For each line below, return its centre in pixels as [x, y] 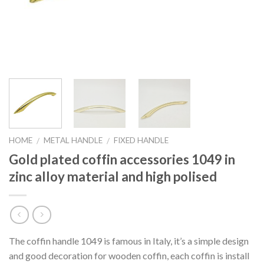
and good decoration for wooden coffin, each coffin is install [129, 256]
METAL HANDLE [73, 140]
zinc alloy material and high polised [113, 176]
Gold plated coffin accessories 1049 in [122, 159]
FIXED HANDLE [141, 140]
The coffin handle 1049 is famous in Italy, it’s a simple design [129, 241]
